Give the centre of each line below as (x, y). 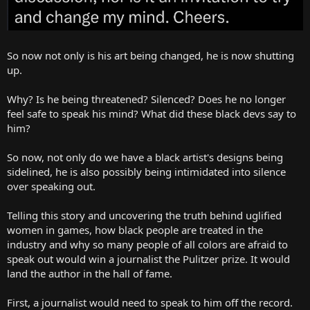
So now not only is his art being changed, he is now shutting (151, 55)
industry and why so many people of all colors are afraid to (147, 244)
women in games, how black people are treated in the (135, 229)
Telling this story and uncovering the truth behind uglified (144, 215)
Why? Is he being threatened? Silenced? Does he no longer (146, 99)
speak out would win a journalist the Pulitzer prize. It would (148, 258)
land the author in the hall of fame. (90, 273)
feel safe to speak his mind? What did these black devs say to (152, 113)
